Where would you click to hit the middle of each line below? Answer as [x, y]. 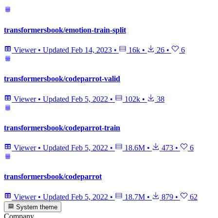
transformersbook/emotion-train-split [65, 30]
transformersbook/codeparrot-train [62, 127]
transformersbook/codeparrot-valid [62, 79]
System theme [36, 207]
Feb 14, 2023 [91, 50]
